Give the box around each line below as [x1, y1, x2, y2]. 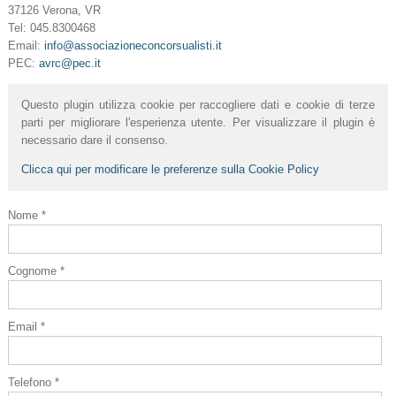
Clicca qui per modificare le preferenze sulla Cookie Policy [20, 162, 319, 176]
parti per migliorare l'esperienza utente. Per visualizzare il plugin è [20, 115, 376, 129]
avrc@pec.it [38, 56, 101, 70]
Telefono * [7, 376, 59, 390]
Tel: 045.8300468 [7, 20, 95, 34]
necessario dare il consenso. [20, 133, 168, 147]
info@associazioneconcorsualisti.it [43, 38, 222, 52]
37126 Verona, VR [7, 3, 101, 17]
